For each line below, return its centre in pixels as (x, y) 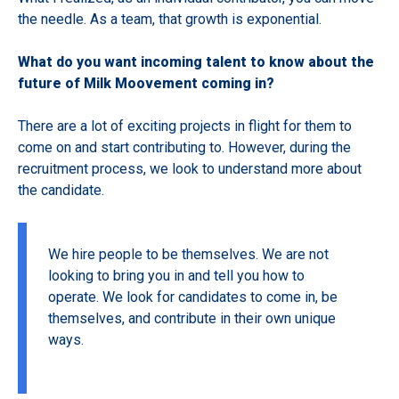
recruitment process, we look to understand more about (190, 169)
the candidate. (61, 191)
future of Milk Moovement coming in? (146, 84)
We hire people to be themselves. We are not (188, 255)
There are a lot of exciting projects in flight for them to (185, 126)
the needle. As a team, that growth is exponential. (171, 20)
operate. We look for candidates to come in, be (193, 297)
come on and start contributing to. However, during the (184, 148)
